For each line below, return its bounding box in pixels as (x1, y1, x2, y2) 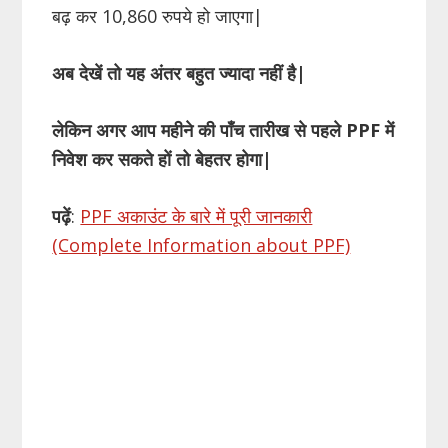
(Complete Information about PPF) (52, 233, 351, 258)
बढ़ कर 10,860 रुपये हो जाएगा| (52, 4, 264, 29)
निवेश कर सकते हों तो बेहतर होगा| (52, 147, 273, 172)
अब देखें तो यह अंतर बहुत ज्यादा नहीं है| (52, 61, 307, 86)
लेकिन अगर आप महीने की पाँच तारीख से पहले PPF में (52, 118, 395, 143)
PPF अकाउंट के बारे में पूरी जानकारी (80, 204, 313, 229)
